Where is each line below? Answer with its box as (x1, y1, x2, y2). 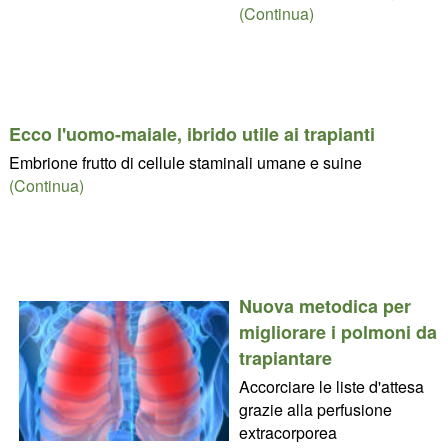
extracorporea (238, 420, 337, 444)
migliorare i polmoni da (238, 318, 437, 345)
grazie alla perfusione (238, 397, 392, 421)
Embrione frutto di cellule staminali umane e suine (8, 150, 362, 174)
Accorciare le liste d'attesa (238, 374, 424, 398)
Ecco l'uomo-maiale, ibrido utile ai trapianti (8, 120, 375, 147)
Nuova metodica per (238, 292, 411, 319)
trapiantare (238, 344, 332, 371)
